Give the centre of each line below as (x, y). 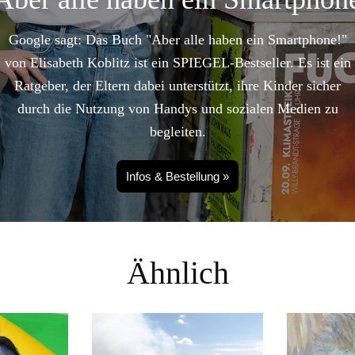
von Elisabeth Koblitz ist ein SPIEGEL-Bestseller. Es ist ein (177, 63)
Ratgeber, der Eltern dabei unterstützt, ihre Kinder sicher (177, 86)
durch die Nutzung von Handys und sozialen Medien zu (177, 109)
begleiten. (177, 132)
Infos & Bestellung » (177, 177)
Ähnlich (177, 273)
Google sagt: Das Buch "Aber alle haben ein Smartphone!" (177, 40)
